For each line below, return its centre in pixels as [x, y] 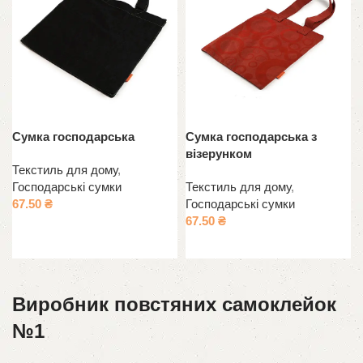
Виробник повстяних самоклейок [174, 305]
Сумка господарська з [251, 137]
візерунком [219, 154]
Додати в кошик [235, 244]
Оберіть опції [54, 227]
